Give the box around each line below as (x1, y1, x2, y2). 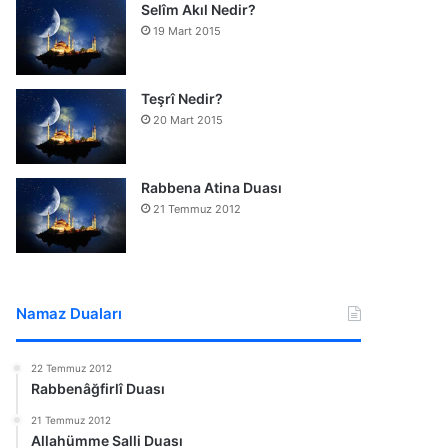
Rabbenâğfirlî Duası (31, 379, 166, 397)
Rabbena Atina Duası (141, 178, 283, 196)
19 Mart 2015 (153, 23, 222, 38)
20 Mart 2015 (153, 112, 224, 127)
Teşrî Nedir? (141, 89, 224, 107)
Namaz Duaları (16, 303, 123, 323)
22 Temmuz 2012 (31, 361, 113, 374)
